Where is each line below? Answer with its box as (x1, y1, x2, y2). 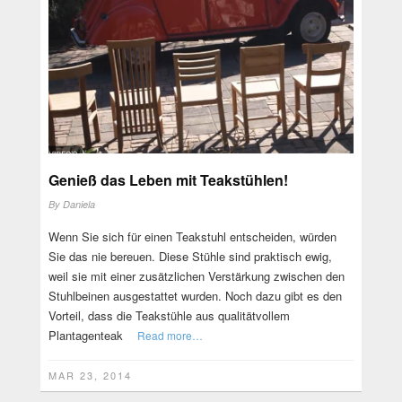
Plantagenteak (48, 326, 123, 344)
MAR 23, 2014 (48, 367, 132, 382)
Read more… (136, 327, 203, 343)
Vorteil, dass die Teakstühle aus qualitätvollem (48, 306, 290, 324)
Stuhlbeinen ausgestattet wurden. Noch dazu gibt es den (48, 286, 342, 304)
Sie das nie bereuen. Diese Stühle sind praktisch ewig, (48, 247, 332, 265)
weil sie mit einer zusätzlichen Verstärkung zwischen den (48, 267, 345, 284)
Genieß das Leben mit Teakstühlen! (48, 169, 288, 190)
